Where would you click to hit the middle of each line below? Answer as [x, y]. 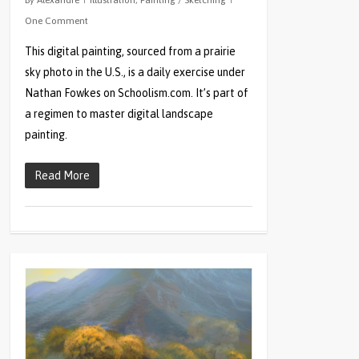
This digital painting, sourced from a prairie [131, 52]
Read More [63, 176]
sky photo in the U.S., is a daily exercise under [135, 73]
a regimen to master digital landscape [119, 114]
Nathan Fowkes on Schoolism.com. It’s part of [137, 93]
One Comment [57, 21]
